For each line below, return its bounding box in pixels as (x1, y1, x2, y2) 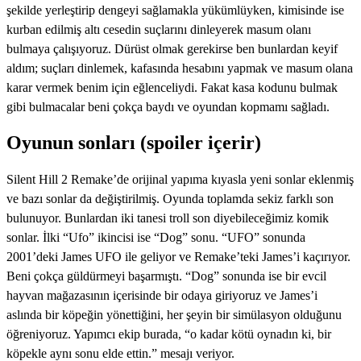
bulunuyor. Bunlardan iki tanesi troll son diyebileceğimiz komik (6, 211, 329, 226)
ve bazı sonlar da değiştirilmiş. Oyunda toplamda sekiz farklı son (6, 192, 334, 206)
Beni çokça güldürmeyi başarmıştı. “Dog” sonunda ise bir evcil (6, 269, 326, 284)
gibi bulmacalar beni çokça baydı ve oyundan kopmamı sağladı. (6, 99, 330, 114)
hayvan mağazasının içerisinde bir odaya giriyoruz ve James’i (6, 288, 317, 303)
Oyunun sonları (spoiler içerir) (6, 132, 261, 154)
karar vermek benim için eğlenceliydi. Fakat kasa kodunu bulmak (6, 80, 338, 94)
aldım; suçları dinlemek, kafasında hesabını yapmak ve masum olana (6, 60, 353, 75)
